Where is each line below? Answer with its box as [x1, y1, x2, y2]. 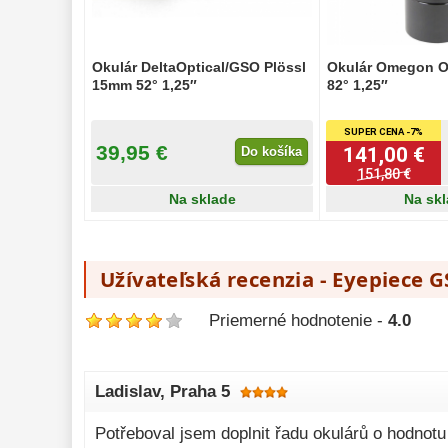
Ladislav [95, 382, 160, 402]
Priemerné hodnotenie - [209, 311, 388, 331]
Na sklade [168, 191, 236, 208]
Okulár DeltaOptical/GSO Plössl [91, 58, 306, 75]
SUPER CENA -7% [344, 125, 424, 137]
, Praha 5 [160, 382, 230, 402]
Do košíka [241, 144, 303, 160]
